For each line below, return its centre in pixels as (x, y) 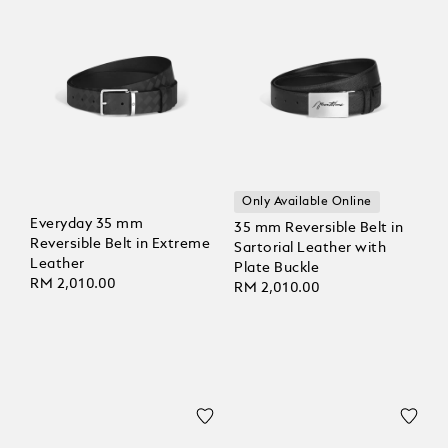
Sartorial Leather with (310, 248)
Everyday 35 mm (86, 224)
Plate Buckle (276, 268)
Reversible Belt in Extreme (120, 244)
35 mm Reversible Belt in (318, 228)
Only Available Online (307, 202)
